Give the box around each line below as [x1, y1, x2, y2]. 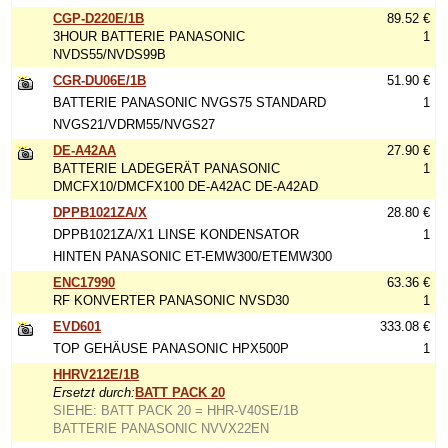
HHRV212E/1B [53, 367, 140, 382]
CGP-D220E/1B [53, 11, 145, 26]
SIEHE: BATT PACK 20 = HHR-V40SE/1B [53, 403, 300, 418]
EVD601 [53, 319, 102, 334]
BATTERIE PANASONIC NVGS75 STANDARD [53, 95, 327, 110]
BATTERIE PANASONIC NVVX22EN [53, 421, 270, 436]
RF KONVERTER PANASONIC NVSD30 [53, 293, 290, 308]
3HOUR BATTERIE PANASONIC [53, 29, 246, 44]
